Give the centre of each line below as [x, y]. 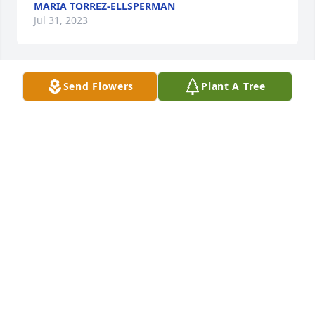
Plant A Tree [233, 86]
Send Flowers [98, 86]
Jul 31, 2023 [61, 20]
